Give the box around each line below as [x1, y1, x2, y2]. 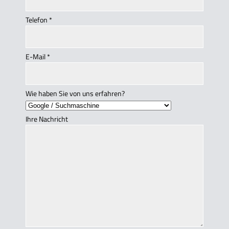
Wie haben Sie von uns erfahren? [26, 88, 125, 99]
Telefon [26, 14, 49, 26]
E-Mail [26, 51, 47, 62]
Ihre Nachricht [26, 113, 68, 125]
